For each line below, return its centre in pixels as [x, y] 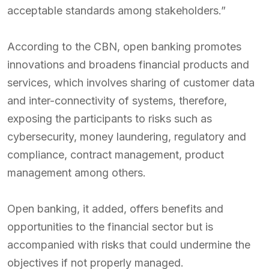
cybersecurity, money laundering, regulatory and [127, 136]
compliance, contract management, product [116, 154]
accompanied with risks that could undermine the [129, 244]
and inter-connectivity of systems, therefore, [117, 100]
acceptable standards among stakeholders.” [116, 10]
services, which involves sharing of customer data [131, 82]
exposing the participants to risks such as [110, 118]
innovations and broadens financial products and [128, 64]
